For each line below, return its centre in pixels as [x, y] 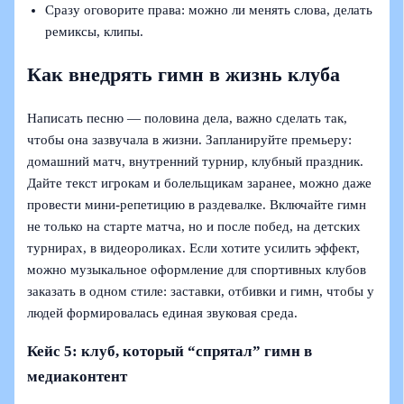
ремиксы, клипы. [95, 31]
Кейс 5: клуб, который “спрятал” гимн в [170, 351]
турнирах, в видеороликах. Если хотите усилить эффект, [194, 248]
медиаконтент [78, 376]
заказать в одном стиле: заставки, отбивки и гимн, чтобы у [201, 291]
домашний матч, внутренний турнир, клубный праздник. [196, 161]
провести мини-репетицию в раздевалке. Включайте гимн [197, 204]
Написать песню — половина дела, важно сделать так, [188, 118]
